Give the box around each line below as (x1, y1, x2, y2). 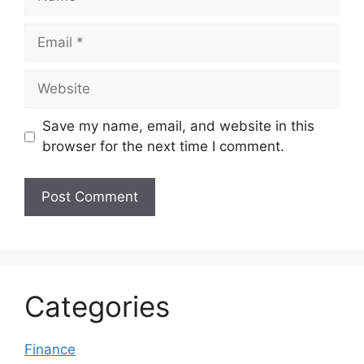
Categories (24, 288, 170, 323)
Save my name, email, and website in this (41, 118, 314, 135)
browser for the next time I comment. (41, 138, 284, 155)
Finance (24, 340, 76, 357)
